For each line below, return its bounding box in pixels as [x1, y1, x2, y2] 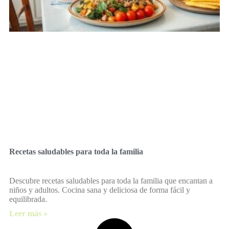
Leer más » [9, 209, 48, 218]
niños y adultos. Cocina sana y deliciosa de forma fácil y [9, 186, 190, 195]
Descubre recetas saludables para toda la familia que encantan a [9, 176, 213, 186]
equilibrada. [9, 195, 47, 204]
